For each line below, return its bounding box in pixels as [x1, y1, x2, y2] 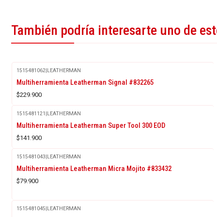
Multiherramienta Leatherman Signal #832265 [16, 77, 154, 87]
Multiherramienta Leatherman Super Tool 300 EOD [16, 121, 165, 130]
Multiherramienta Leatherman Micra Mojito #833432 [16, 164, 171, 173]
